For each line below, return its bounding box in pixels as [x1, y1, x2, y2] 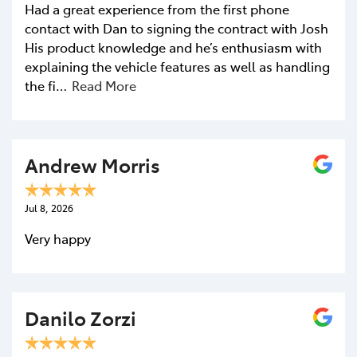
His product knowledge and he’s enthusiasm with [25, 37, 322, 56]
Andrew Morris [25, 151, 160, 178]
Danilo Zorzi [25, 304, 136, 331]
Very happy [25, 229, 91, 247]
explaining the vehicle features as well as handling [25, 57, 330, 75]
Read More [72, 76, 136, 94]
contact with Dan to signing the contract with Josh [25, 18, 328, 37]
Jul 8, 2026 [25, 201, 73, 214]
